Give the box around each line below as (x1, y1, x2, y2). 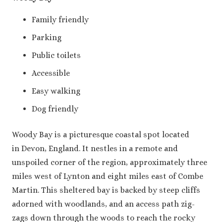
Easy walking (32, 86, 80, 96)
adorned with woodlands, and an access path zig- (12, 199, 195, 209)
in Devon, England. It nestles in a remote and (12, 144, 178, 154)
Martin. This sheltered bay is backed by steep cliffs (12, 185, 200, 195)
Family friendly (32, 15, 89, 25)
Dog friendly (32, 104, 78, 114)
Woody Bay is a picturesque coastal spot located (12, 130, 189, 140)
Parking (32, 33, 61, 43)
